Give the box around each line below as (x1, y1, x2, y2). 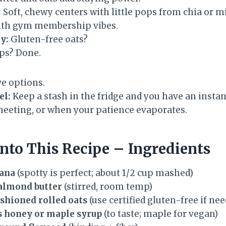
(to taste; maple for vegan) (102, 208, 218, 219)
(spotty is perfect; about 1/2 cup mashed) (15, 167, 193, 179)
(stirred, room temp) (62, 181, 152, 192)
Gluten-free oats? (9, 33, 88, 45)
